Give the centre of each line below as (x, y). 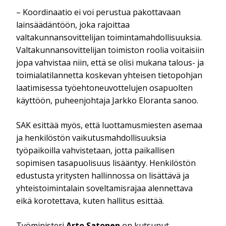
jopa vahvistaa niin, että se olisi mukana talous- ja (110, 62)
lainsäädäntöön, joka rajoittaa (73, 24)
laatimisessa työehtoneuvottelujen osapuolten (105, 88)
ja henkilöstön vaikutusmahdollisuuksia (91, 137)
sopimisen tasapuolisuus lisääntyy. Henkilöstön (106, 163)
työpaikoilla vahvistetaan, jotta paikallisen (96, 150)
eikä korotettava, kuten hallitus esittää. (90, 201)
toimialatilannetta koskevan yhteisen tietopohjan (109, 75)
